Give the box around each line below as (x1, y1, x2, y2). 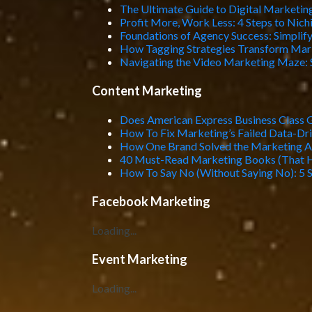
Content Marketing (91, 83, 202, 98)
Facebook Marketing (91, 194, 210, 209)
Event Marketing (91, 251, 187, 267)
